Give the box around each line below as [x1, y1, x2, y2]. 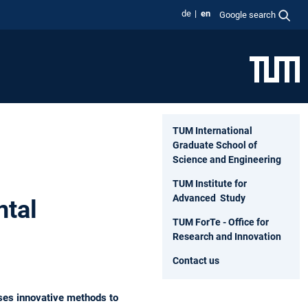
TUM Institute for [173, 177, 247, 189]
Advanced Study [173, 192, 245, 203]
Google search [219, 9, 276, 20]
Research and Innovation [173, 230, 281, 242]
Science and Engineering [173, 153, 281, 165]
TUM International [173, 124, 252, 136]
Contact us [173, 254, 219, 266]
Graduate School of [173, 139, 257, 151]
